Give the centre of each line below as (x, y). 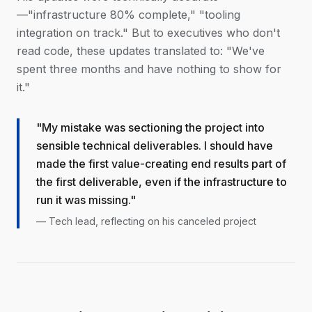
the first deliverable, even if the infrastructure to (162, 182)
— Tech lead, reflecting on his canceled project (146, 221)
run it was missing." (86, 200)
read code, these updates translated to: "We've (141, 51)
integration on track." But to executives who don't (148, 33)
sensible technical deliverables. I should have (155, 146)
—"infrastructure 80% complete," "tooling (128, 15)
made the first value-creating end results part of (161, 164)
